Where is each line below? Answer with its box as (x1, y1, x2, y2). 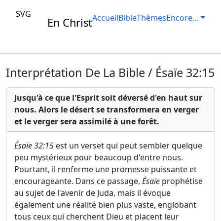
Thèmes (137, 12, 167, 23)
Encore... (166, 12, 199, 23)
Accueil (92, 12, 119, 23)
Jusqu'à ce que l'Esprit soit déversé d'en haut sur (14, 92, 202, 103)
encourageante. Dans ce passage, (14, 176, 142, 186)
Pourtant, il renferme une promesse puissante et (14, 164, 197, 175)
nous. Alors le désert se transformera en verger (14, 104, 199, 115)
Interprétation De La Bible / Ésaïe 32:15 (6, 65, 215, 80)
